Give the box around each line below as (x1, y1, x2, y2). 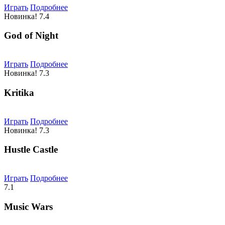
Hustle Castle (4, 144, 58, 155)
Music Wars (4, 201, 53, 212)
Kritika (4, 87, 34, 98)
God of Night (4, 30, 58, 41)
